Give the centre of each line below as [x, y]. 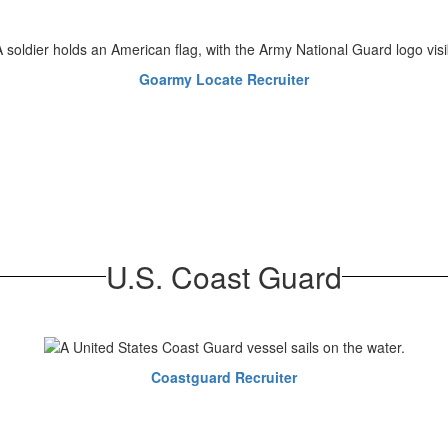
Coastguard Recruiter [224, 377]
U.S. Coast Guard [224, 276]
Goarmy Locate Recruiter [224, 78]
